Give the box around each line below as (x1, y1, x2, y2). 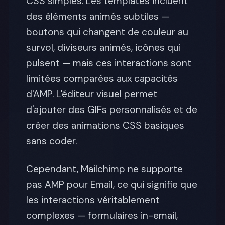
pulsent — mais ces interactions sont (26, 56, 191, 69)
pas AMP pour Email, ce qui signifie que (26, 178, 197, 191)
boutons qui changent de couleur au (26, 25, 188, 38)
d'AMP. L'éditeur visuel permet (26, 87, 157, 100)
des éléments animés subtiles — (26, 10, 169, 23)
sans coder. (26, 134, 77, 147)
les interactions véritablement (26, 194, 160, 206)
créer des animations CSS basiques (26, 119, 184, 132)
